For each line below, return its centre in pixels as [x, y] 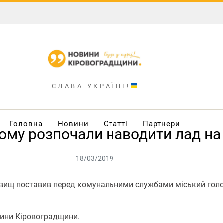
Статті [115, 124]
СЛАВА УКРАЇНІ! [91, 86]
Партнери [161, 124]
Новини [73, 124]
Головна [26, 124]
